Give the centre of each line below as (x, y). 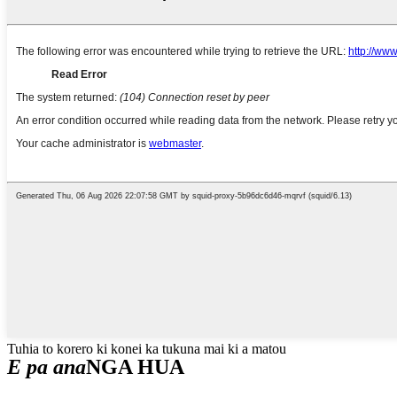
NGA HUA (135, 367)
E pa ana (47, 367)
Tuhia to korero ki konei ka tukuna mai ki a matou (147, 349)
